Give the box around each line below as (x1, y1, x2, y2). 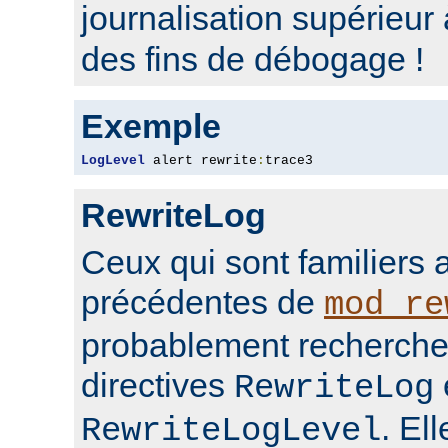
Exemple (81, 106, 221, 145)
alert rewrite (145, 152, 257, 168)
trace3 (265, 152, 313, 168)
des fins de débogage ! (81, 39, 424, 78)
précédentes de (81, 282, 324, 321)
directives (81, 365, 234, 404)
